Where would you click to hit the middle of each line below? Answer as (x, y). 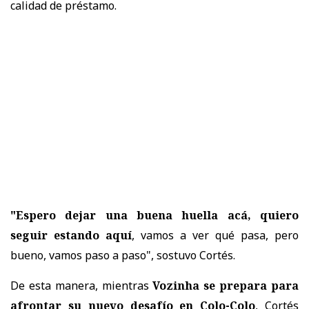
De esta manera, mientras (82, 285)
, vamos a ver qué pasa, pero (215, 235)
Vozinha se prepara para (226, 285)
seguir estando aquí (71, 235)
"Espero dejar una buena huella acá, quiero (154, 215)
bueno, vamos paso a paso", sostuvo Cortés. (123, 255)
